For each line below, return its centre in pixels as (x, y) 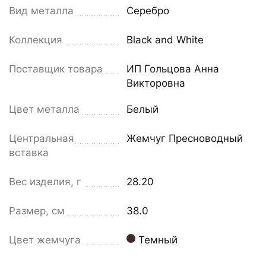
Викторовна (156, 83)
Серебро (148, 11)
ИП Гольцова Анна (173, 69)
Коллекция (36, 40)
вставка (29, 153)
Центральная (42, 139)
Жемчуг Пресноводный (185, 139)
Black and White (165, 40)
